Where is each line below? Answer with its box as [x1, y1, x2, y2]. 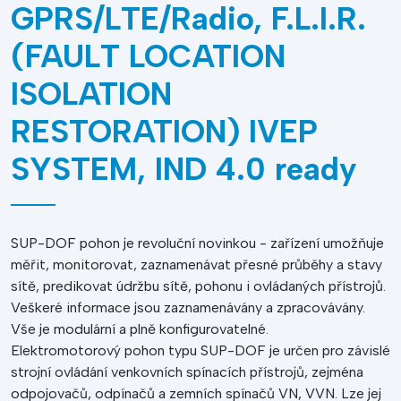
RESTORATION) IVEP [11, 113, 318, 150]
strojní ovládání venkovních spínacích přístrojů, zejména [11, 363, 363, 380]
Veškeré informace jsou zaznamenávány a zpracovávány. [11, 299, 365, 316]
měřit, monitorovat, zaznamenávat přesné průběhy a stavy [11, 256, 382, 273]
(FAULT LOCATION [11, 38, 286, 75]
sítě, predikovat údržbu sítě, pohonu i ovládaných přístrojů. [11, 277, 386, 294]
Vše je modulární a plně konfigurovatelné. [11, 320, 269, 337]
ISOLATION [11, 75, 172, 113]
